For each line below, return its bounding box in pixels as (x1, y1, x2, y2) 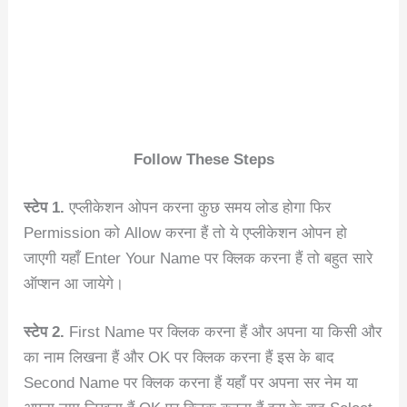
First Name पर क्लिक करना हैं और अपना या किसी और (69, 323, 382, 341)
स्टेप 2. (24, 323, 70, 341)
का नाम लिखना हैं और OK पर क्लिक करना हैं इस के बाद (24, 348, 335, 366)
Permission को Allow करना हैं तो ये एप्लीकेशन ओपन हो (24, 223, 348, 242)
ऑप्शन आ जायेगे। (24, 274, 124, 293)
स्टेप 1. (24, 198, 65, 216)
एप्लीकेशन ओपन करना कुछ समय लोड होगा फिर (65, 198, 332, 216)
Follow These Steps (133, 151, 274, 169)
